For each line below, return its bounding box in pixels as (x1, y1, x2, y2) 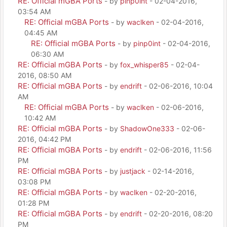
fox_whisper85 (120, 60, 169, 69)
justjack (120, 167, 145, 175)
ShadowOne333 (120, 124, 174, 133)
